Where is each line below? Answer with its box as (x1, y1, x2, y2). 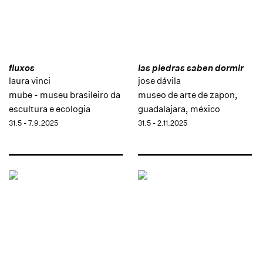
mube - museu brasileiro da (9, 89, 120, 100)
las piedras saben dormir (137, 62, 244, 73)
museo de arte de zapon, (137, 89, 238, 100)
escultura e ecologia (9, 103, 90, 114)
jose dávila (137, 75, 181, 86)
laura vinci (9, 75, 50, 86)
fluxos (9, 62, 35, 73)
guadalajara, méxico (137, 103, 220, 114)
